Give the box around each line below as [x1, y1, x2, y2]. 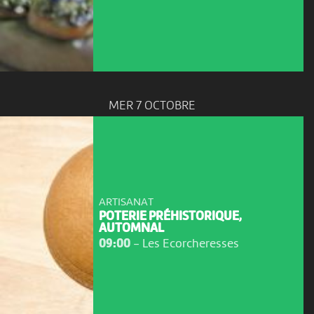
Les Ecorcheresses [142, 238, 239, 251]
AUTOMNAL [98, 222, 164, 235]
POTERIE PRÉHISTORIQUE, [98, 210, 242, 223]
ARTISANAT [98, 196, 153, 208]
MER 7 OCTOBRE [108, 100, 196, 113]
